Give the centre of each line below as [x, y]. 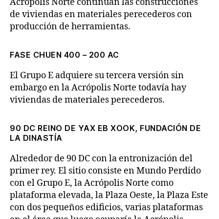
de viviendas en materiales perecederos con [101, 14]
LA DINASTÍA [36, 138]
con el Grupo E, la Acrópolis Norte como [92, 183]
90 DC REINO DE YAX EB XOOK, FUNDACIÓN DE [105, 128]
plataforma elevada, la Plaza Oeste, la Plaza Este [109, 195]
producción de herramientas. [70, 27]
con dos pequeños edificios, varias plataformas [106, 208]
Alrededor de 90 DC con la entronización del [101, 159]
